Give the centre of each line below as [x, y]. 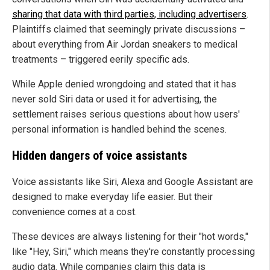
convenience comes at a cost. [74, 212]
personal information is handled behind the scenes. [119, 130]
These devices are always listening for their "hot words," [130, 237]
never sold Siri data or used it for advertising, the [115, 99]
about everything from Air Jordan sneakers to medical [125, 45]
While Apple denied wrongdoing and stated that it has [124, 84]
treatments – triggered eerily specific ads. [101, 60]
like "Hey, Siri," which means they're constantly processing [133, 252]
